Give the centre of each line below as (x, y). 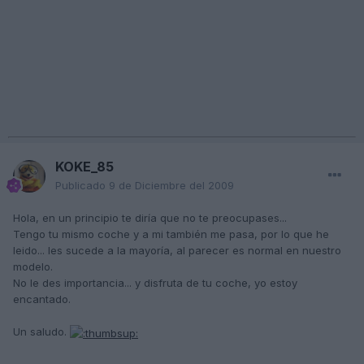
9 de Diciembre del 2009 (171, 186)
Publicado (82, 186)
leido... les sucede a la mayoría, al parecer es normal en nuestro (177, 251)
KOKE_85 (84, 167)
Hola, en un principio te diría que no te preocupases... (150, 218)
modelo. (33, 267)
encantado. (42, 299)
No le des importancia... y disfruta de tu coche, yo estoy (155, 283)
